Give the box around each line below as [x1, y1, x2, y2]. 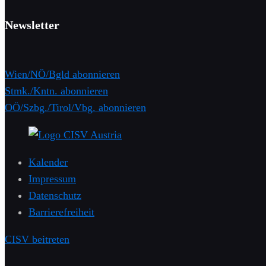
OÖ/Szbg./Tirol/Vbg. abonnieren [5, 102, 146, 114]
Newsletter [5, 18, 59, 31]
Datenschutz [28, 189, 81, 202]
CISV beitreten [5, 233, 69, 246]
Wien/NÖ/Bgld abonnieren [5, 68, 120, 81]
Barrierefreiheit [28, 206, 94, 218]
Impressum [28, 173, 76, 185]
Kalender [28, 156, 68, 169]
